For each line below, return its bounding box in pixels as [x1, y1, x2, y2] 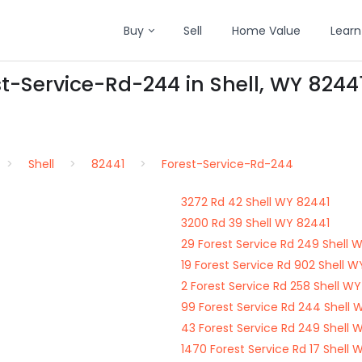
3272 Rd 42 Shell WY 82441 [181, 194, 330, 210]
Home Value [232, 23, 301, 39]
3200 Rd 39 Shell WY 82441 [181, 215, 330, 231]
